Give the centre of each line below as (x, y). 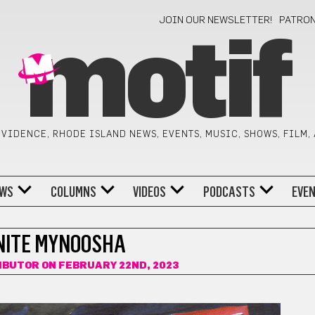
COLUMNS (73, 192)
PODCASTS (229, 192)
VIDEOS (150, 192)
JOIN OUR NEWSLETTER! (216, 20)
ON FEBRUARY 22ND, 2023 (109, 266)
